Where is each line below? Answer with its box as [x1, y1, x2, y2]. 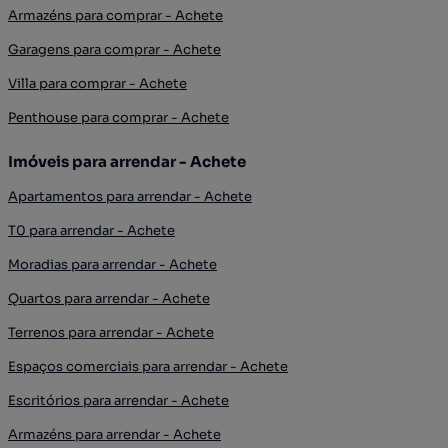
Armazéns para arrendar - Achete [8, 425, 221, 443]
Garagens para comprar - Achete [8, 40, 221, 58]
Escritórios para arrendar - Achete [8, 391, 229, 409]
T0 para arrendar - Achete [8, 221, 175, 239]
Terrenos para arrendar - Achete [8, 323, 214, 341]
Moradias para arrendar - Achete [8, 255, 217, 273]
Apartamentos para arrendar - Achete [8, 187, 252, 205]
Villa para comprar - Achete [8, 74, 187, 92]
